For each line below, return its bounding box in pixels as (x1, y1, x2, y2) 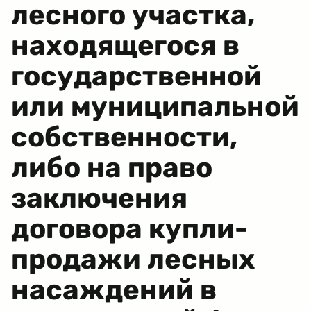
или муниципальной (11, 90, 299, 123)
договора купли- (11, 212, 248, 245)
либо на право (11, 151, 212, 184)
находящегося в (11, 29, 239, 62)
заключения (11, 182, 187, 215)
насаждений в (11, 274, 217, 306)
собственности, (11, 121, 237, 153)
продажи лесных (11, 243, 255, 276)
